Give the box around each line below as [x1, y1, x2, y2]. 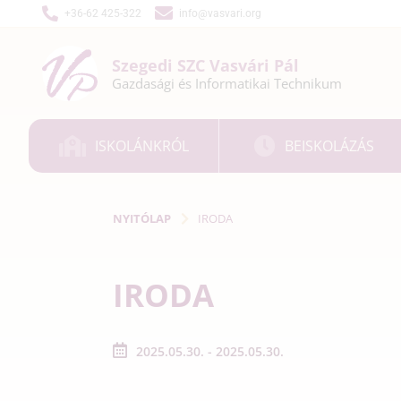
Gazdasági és [112, 74, 195, 92]
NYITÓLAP [113, 209, 171, 226]
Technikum [274, 74, 342, 92]
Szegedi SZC [112, 55, 209, 76]
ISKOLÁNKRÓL [94, 135, 189, 156]
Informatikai [195, 74, 274, 92]
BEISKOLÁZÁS [285, 135, 375, 156]
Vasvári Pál [209, 55, 299, 76]
